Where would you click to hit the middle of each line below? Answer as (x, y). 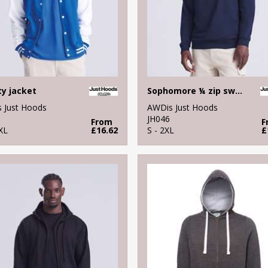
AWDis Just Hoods (182, 107)
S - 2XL (160, 130)
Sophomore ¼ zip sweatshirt (238, 90)
